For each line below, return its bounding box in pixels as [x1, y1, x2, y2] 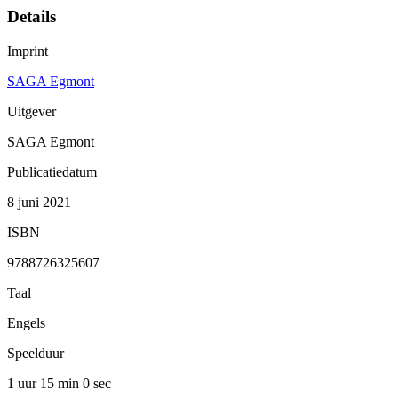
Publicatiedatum [7, 163, 97, 179]
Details [7, 7, 56, 27]
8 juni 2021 [7, 194, 71, 210]
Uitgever [7, 103, 56, 119]
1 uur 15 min [7, 375, 83, 391]
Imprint [7, 43, 48, 59]
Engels [7, 314, 45, 330]
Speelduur [7, 345, 64, 361]
